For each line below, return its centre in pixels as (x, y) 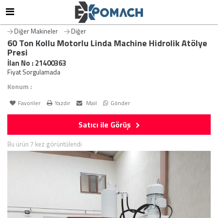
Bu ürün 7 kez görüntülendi (45, 144)
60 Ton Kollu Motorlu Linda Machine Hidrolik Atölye (107, 43)
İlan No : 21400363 (37, 63)
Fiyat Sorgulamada (34, 72)
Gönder (120, 103)
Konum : (20, 87)
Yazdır (62, 103)
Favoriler (29, 103)
